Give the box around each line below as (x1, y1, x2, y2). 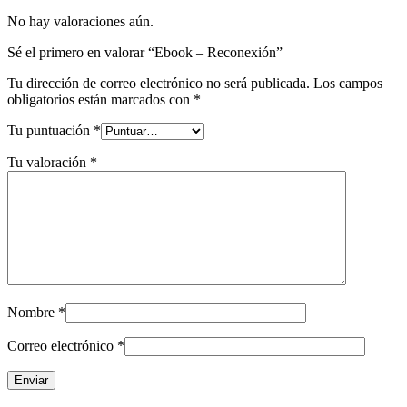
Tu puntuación (7, 122, 94, 138)
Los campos (313, 74, 382, 91)
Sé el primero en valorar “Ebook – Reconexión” (7, 44, 283, 60)
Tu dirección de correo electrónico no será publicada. (7, 74, 310, 91)
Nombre (7, 303, 58, 320)
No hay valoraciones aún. (7, 13, 154, 29)
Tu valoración (7, 154, 90, 170)
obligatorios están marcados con (7, 91, 194, 107)
